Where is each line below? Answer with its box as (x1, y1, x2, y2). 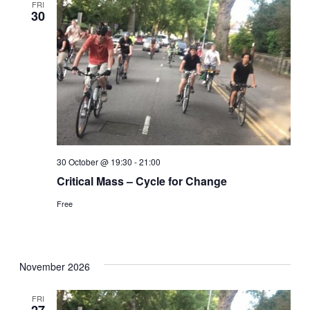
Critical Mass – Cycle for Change (57, 173, 228, 190)
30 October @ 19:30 (57, 156, 133, 168)
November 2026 (19, 259, 91, 274)
